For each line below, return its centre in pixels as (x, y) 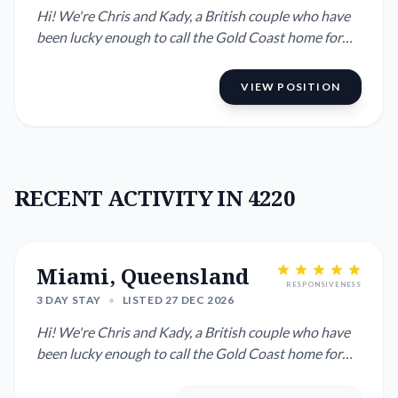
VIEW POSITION (291, 87)
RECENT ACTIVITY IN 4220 (155, 198)
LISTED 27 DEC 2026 (178, 300)
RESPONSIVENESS (323, 284)
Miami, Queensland (143, 276)
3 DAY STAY (69, 300)
